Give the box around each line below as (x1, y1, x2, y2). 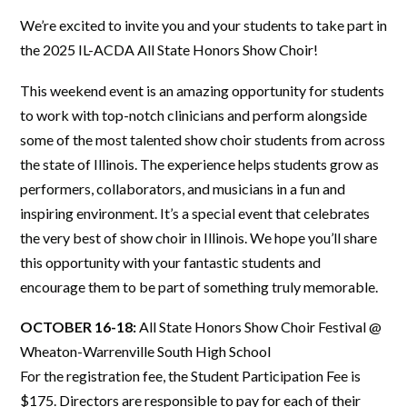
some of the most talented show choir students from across (20, 130, 385, 148)
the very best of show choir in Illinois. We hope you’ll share (20, 228, 377, 246)
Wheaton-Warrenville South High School (20, 342, 271, 361)
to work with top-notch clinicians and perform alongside (20, 105, 367, 124)
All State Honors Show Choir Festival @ (139, 318, 382, 336)
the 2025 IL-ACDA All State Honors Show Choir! (20, 41, 318, 59)
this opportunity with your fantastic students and (20, 253, 321, 271)
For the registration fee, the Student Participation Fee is (20, 367, 361, 385)
